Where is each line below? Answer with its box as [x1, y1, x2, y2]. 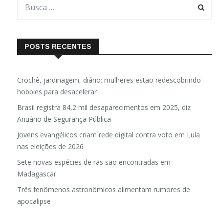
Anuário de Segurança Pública [17, 114, 111, 124]
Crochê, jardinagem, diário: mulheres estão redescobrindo [17, 75, 201, 85]
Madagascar [17, 169, 56, 178]
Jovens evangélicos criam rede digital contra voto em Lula [17, 130, 200, 139]
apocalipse [17, 196, 51, 206]
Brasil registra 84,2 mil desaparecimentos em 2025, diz [17, 102, 191, 112]
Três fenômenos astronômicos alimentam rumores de [17, 184, 190, 194]
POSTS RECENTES [24, 42, 91, 50]
